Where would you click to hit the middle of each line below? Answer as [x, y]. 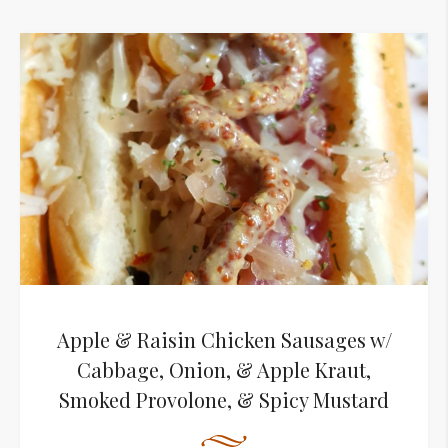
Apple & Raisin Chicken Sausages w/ [224, 340]
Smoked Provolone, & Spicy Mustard [224, 400]
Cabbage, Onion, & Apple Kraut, [224, 370]
